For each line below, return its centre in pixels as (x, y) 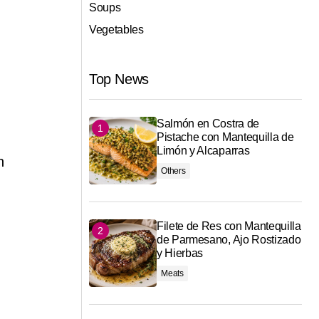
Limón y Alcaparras (203, 151)
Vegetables (116, 30)
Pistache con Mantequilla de (225, 137)
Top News (119, 79)
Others (173, 171)
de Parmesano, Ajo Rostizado (229, 240)
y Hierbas (180, 253)
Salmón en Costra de (208, 124)
